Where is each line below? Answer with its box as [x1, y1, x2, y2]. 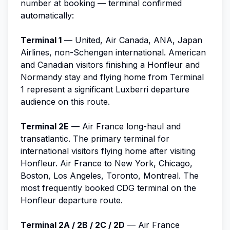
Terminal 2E [21, 121, 69, 131]
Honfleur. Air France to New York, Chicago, [21, 158, 193, 168]
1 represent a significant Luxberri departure [21, 84, 189, 94]
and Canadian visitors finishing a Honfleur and [21, 59, 200, 70]
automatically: [21, 10, 74, 21]
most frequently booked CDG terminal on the [21, 182, 196, 193]
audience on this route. [21, 96, 110, 107]
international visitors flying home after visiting [21, 145, 196, 156]
